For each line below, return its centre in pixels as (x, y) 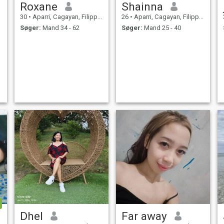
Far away (144, 216)
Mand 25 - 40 (161, 28)
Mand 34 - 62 (60, 28)
